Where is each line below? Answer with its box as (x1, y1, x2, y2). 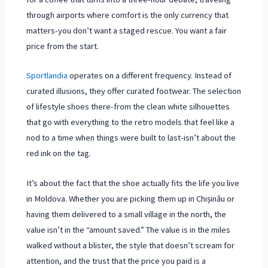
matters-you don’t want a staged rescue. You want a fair (26, 25, 227, 36)
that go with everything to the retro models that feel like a (26, 117, 235, 128)
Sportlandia (26, 70, 68, 81)
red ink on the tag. (26, 148, 92, 159)
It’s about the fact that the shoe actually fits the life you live (26, 177, 240, 188)
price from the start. (26, 40, 99, 51)
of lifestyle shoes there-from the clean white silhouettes (26, 101, 230, 112)
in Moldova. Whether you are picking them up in (26, 193, 197, 204)
